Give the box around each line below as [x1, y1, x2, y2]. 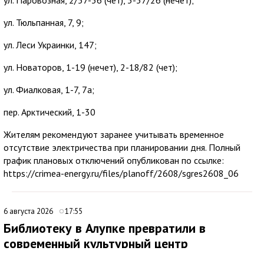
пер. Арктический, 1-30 [4, 105, 95, 118]
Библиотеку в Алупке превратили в [4, 219, 206, 236]
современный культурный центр [4, 235, 188, 252]
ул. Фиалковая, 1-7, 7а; [4, 83, 94, 95]
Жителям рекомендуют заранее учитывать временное [4, 128, 224, 140]
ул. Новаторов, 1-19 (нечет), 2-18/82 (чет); [4, 61, 177, 73]
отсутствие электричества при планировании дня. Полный [4, 141, 240, 153]
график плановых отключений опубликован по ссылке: [4, 154, 224, 166]
